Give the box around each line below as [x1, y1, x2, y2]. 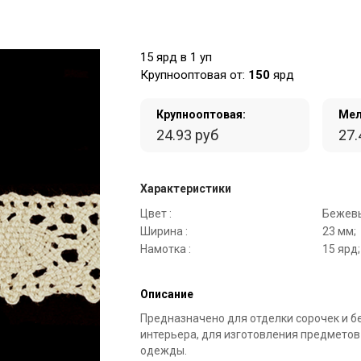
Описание [140, 288, 193, 301]
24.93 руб [156, 127, 218, 143]
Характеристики [140, 182, 231, 195]
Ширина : [140, 225, 188, 238]
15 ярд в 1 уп [140, 50, 212, 64]
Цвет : [140, 207, 172, 220]
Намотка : [140, 243, 191, 255]
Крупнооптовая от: [140, 68, 248, 82]
